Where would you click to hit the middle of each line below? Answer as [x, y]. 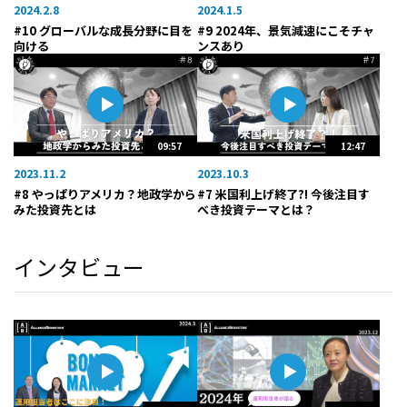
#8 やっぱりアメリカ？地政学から [105, 194]
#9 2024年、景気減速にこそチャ [285, 30]
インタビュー [79, 267]
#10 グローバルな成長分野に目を [103, 30]
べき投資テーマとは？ [256, 210]
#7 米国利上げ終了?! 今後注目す [283, 194]
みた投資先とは [55, 210]
